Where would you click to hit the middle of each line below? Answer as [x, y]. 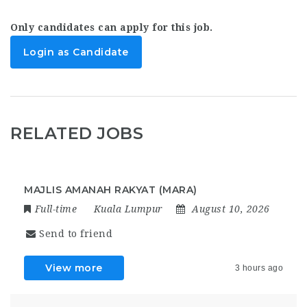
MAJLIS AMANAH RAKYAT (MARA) [111, 190]
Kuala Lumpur [128, 209]
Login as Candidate [76, 52]
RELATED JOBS [77, 134]
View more [74, 268]
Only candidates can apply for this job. [112, 28]
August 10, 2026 [231, 209]
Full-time [56, 209]
